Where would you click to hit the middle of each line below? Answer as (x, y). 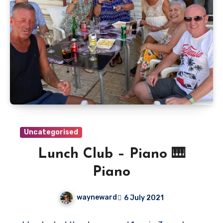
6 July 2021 (144, 198)
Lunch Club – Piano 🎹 (111, 155)
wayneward (97, 198)
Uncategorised (51, 132)
